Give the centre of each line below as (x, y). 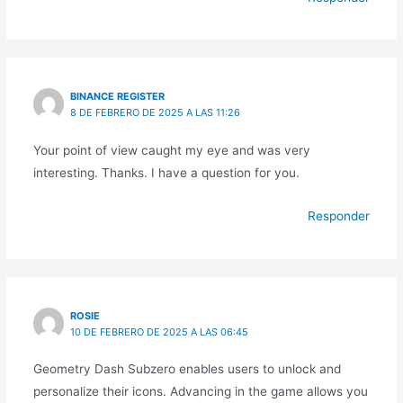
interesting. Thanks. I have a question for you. (166, 172)
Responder (339, 216)
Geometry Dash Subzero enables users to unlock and (187, 369)
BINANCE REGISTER (118, 97)
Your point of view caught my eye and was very (171, 150)
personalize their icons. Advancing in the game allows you (200, 392)
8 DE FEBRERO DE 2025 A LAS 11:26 (156, 113)
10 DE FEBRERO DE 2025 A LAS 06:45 (160, 332)
